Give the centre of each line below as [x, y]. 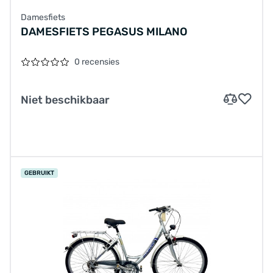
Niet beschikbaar [65, 100]
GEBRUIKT [39, 173]
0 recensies [97, 62]
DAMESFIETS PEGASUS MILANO [104, 31]
